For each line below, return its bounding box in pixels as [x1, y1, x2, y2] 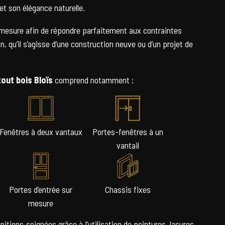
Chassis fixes [105, 184, 151, 195]
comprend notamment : [53, 74, 134, 85]
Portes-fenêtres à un [92, 126, 164, 137]
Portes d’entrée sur [9, 184, 73, 195]
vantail [117, 140, 140, 151]
